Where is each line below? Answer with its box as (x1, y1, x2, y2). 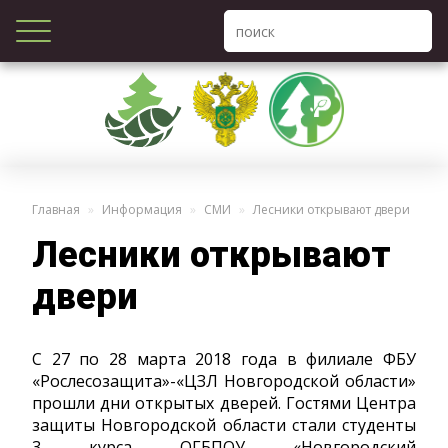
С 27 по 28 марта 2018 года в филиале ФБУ (32, 348, 416, 370)
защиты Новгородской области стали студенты (32, 414, 416, 436)
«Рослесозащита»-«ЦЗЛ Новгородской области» (32, 370, 416, 392)
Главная (32, 200, 80, 218)
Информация (102, 200, 182, 218)
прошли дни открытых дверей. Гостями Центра (32, 392, 416, 414)
